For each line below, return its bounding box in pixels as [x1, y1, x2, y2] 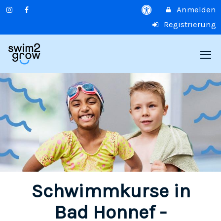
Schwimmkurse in [31, 180, 190, 202]
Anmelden [175, 5, 216, 14]
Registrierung [162, 20, 216, 29]
